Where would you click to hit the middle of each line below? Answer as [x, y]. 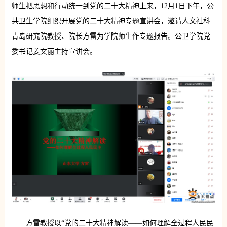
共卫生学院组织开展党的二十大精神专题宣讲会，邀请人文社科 [111, 21]
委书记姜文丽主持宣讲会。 [54, 51]
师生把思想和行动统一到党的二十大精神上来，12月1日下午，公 [112, 6]
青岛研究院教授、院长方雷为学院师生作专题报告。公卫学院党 [111, 36]
